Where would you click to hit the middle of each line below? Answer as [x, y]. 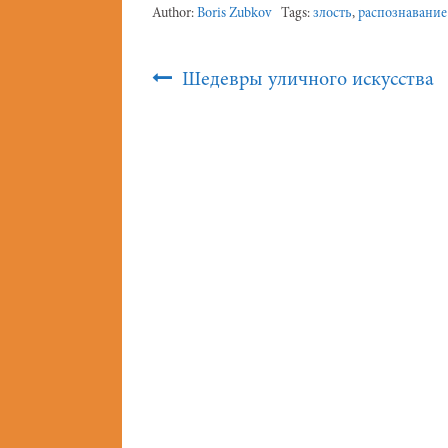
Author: [174, 14]
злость [332, 14]
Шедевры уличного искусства [305, 80]
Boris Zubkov [234, 14]
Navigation [202, 105]
